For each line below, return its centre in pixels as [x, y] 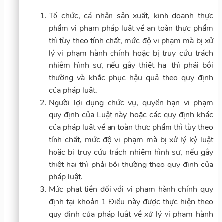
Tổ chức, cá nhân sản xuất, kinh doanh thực [131, 16]
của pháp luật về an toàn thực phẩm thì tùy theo [131, 127]
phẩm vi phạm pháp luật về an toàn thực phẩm [131, 28]
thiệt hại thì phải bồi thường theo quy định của [131, 164]
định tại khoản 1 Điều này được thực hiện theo [131, 201]
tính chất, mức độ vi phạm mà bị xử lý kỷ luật [131, 139]
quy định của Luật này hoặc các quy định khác [131, 115]
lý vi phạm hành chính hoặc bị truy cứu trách [131, 53]
